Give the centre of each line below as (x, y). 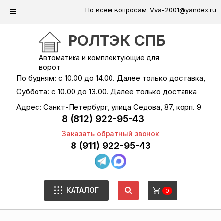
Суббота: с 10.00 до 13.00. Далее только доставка (106, 92)
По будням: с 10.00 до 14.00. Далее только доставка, (110, 78)
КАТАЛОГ (82, 190)
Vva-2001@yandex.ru (183, 10)
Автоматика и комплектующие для (99, 57)
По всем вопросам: (118, 10)
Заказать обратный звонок (110, 133)
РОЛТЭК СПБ (117, 40)
